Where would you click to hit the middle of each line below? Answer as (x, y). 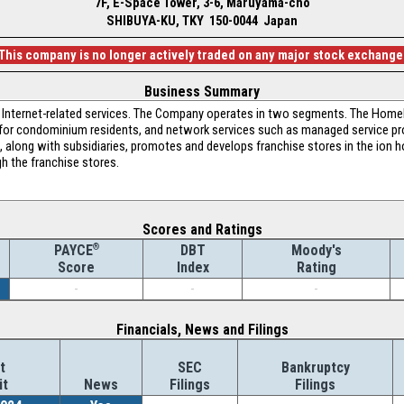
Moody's (316, 250)
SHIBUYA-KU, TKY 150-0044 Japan (202, 21)
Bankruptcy (315, 367)
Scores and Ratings (202, 230)
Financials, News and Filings (202, 330)
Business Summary (202, 92)
